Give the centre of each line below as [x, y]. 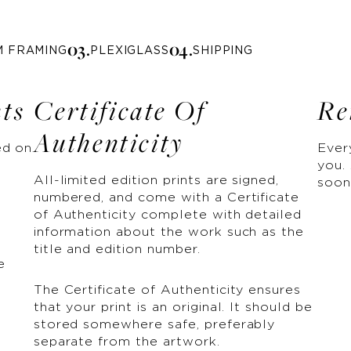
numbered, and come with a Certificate [166, 197]
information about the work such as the [169, 232]
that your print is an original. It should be [173, 307]
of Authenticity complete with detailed [168, 215]
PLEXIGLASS [130, 51]
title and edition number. [117, 249]
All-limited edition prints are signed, [156, 180]
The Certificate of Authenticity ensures [167, 290]
